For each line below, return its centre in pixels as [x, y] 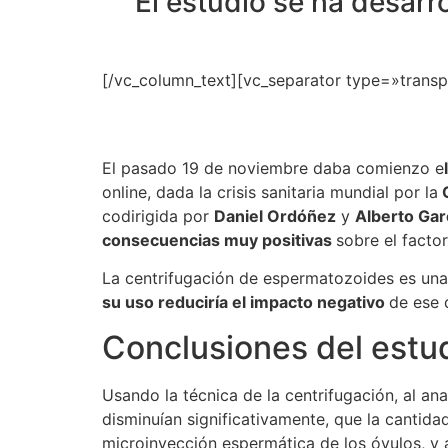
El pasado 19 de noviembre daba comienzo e [273, 167]
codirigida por [158, 215]
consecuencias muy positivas [219, 239]
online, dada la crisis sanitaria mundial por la [270, 191]
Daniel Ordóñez [275, 215]
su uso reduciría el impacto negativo [245, 302]
